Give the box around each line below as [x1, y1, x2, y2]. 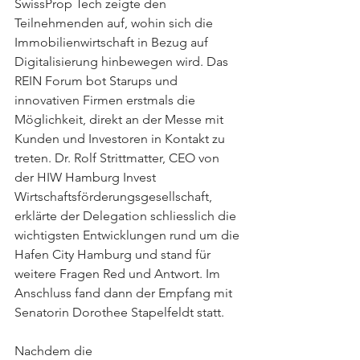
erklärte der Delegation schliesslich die [14, 208, 239, 224]
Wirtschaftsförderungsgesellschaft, [14, 189, 215, 205]
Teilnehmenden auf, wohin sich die [14, 15, 216, 31]
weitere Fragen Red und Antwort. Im [14, 266, 223, 282]
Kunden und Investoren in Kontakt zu [14, 131, 228, 147]
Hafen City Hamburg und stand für [14, 247, 214, 263]
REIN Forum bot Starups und [14, 73, 181, 89]
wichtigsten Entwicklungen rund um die [14, 227, 243, 243]
